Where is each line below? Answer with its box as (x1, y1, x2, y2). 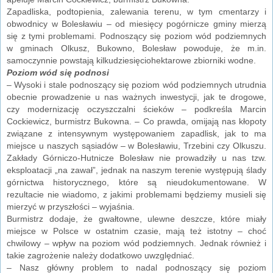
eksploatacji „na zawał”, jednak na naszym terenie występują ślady (7, 165, 266, 175)
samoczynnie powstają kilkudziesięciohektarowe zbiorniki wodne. (7, 55, 256, 66)
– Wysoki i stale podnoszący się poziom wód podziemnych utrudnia (7, 80, 266, 90)
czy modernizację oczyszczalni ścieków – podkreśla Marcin (7, 104, 266, 115)
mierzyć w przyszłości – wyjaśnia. (7, 202, 135, 212)
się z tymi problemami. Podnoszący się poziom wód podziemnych (7, 31, 266, 41)
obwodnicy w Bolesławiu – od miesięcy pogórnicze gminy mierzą (7, 19, 266, 29)
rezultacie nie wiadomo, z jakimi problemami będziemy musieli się (7, 190, 266, 200)
